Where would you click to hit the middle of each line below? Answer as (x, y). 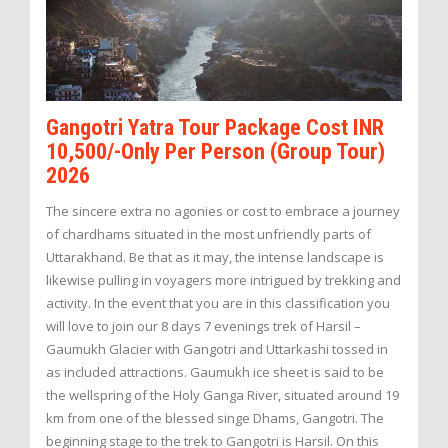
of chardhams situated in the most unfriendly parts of (208, 234)
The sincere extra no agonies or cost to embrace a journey (223, 211)
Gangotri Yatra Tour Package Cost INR (215, 126)
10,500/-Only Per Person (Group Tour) (215, 150)
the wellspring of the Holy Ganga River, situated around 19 (222, 395)
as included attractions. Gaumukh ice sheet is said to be (215, 372)
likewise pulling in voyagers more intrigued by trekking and (223, 280)
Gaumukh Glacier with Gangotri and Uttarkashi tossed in (217, 349)
